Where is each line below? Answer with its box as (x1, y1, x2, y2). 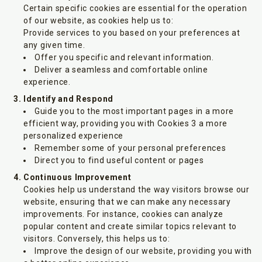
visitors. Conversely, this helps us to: (23, 234, 170, 243)
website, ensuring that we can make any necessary (23, 197, 231, 206)
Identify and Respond (23, 94, 113, 104)
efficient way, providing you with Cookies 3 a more (23, 119, 228, 128)
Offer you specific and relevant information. (35, 53, 214, 62)
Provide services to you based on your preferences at (23, 28, 240, 37)
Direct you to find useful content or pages (35, 156, 204, 165)
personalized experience (23, 131, 124, 140)
